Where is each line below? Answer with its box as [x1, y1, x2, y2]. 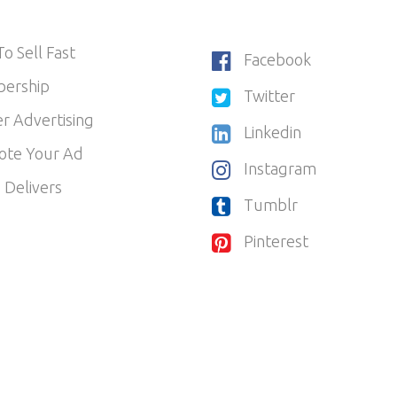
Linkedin [244, 123, 301, 142]
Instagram [244, 160, 316, 178]
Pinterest [244, 232, 308, 251]
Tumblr [244, 196, 298, 214]
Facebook [244, 51, 311, 69]
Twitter [244, 87, 295, 105]
